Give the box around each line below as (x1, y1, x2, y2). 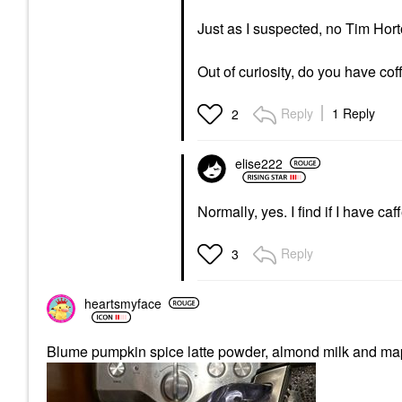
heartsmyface (84, 293, 162, 312)
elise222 (235, 153, 283, 172)
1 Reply (332, 104, 375, 122)
